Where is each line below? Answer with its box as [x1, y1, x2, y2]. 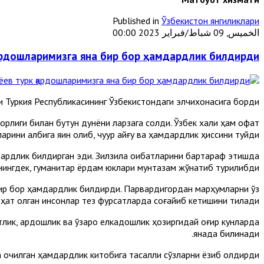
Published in [113, 14, 159, 27]
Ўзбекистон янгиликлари [161, 14, 259, 27]
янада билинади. [193, 227, 259, 239]
